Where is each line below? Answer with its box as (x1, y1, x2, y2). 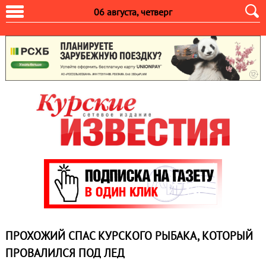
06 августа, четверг (94, 6, 172, 18)
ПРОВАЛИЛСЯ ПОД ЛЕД (5, 246, 125, 261)
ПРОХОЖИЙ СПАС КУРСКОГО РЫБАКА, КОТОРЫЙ (5, 229, 253, 243)
